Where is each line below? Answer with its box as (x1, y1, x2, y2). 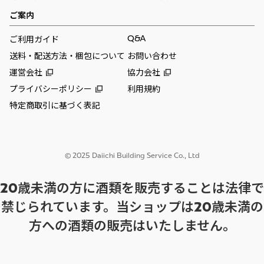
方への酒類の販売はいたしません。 (28, 218, 236, 235)
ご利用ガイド (9, 34, 59, 45)
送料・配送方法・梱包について (9, 51, 125, 62)
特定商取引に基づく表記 (9, 100, 100, 111)
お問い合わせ (127, 51, 177, 62)
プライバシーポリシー (9, 84, 92, 95)
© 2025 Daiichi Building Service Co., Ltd (64, 151, 200, 160)
